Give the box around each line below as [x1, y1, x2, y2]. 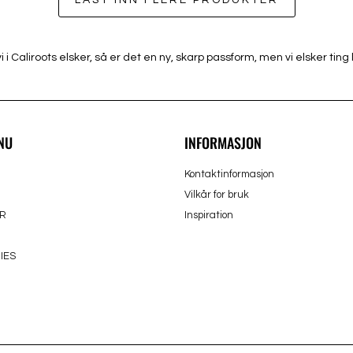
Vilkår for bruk [184, 189, 249, 200]
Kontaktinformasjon [184, 169, 274, 180]
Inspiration [184, 210, 233, 221]
